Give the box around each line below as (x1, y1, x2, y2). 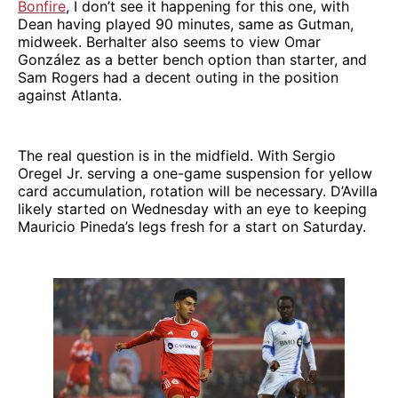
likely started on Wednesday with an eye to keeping (18, 199, 367, 218)
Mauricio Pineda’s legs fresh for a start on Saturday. (18, 217, 366, 235)
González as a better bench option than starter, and (18, 50, 367, 68)
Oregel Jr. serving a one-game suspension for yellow (18, 163, 372, 182)
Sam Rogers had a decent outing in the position (18, 68, 338, 86)
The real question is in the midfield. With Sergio (18, 146, 336, 164)
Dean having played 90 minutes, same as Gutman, (18, 14, 354, 33)
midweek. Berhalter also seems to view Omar (18, 32, 321, 51)
